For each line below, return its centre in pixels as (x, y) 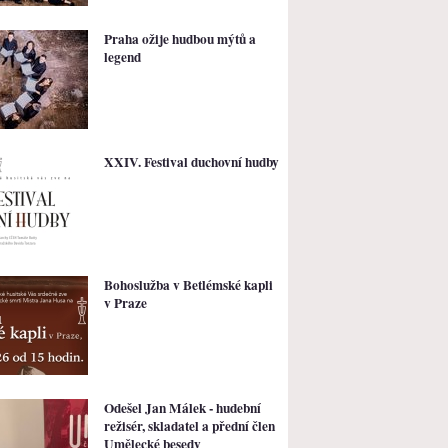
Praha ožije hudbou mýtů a (180, 38)
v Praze (125, 302)
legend (122, 56)
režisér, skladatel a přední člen (189, 425)
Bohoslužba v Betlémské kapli (188, 284)
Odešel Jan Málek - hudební (182, 407)
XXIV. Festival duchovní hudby (191, 161)
